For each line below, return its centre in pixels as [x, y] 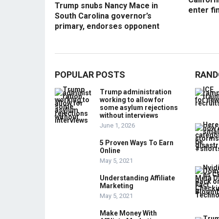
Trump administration [136, 92]
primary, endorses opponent [107, 26]
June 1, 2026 [117, 125]
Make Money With [128, 213]
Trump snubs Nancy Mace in [106, 6]
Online [110, 151]
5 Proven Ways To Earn [137, 143]
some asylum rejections [139, 108]
